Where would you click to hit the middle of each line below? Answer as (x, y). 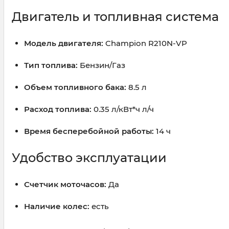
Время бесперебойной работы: (89, 131)
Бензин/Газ (101, 65)
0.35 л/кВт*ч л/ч (123, 109)
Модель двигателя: (64, 43)
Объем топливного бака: (75, 87)
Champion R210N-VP (145, 43)
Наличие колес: (57, 207)
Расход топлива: (58, 109)
